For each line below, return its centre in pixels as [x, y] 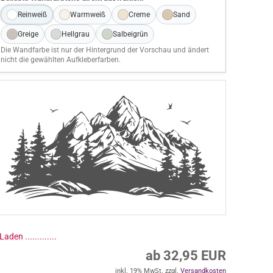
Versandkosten [203, 253]
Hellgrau [75, 34]
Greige [28, 34]
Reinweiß [32, 15]
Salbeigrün [130, 34]
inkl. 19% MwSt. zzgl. [147, 253]
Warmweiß [87, 15]
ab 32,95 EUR [186, 238]
